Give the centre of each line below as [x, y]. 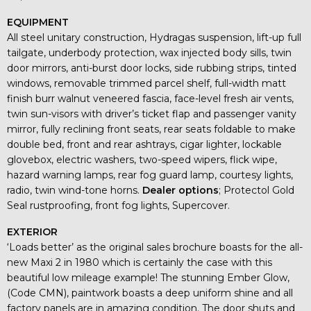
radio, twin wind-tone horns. [75, 190]
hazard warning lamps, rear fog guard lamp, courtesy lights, [150, 175]
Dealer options [180, 190]
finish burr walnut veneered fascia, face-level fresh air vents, [150, 98]
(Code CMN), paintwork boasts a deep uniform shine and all [150, 293]
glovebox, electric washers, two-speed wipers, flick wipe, [142, 159]
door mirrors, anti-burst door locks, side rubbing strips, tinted [152, 68]
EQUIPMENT [38, 22]
